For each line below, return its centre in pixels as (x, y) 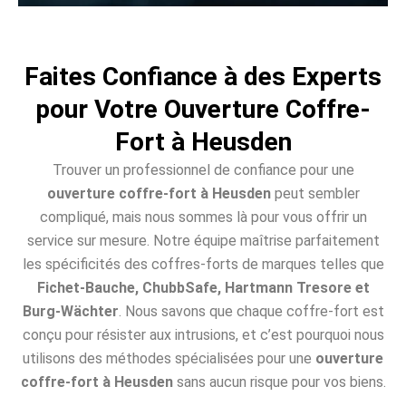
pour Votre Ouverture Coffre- (203, 109)
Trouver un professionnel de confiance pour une (203, 169)
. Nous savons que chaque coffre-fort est (251, 311)
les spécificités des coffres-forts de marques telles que (203, 264)
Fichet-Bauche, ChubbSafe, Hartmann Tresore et (203, 287)
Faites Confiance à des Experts (203, 76)
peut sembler (315, 193)
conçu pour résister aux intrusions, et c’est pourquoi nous (203, 334)
